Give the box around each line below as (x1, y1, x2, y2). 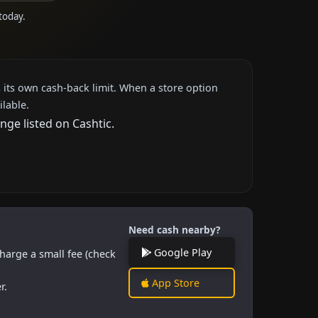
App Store (149, 275, 199, 290)
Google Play (151, 245, 212, 259)
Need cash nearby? (128, 222, 220, 236)
